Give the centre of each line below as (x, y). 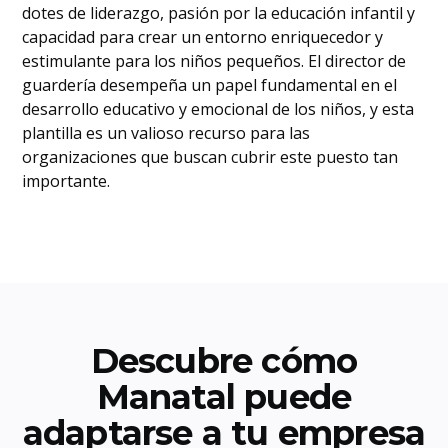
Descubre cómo (224, 361)
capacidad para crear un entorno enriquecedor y (203, 37)
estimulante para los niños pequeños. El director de (214, 61)
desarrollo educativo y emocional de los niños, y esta (218, 109)
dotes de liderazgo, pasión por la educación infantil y (219, 13)
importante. (66, 181)
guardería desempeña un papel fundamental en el (210, 85)
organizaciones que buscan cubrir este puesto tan (210, 157)
